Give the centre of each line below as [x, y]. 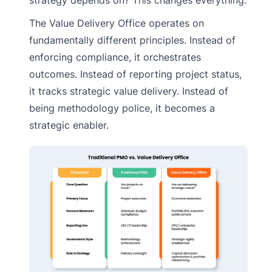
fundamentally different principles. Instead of [132, 40]
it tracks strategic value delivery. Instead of [129, 91]
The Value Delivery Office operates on [117, 23]
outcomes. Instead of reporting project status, [135, 74]
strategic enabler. [69, 125]
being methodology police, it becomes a [122, 108]
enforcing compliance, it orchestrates [115, 57]
